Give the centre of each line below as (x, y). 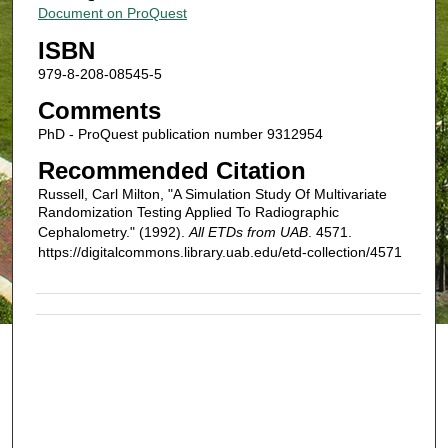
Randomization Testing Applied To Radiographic (188, 211)
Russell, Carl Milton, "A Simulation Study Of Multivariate (212, 193)
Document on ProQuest (112, 12)
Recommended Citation (171, 170)
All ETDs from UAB (248, 231)
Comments (99, 111)
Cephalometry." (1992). (113, 231)
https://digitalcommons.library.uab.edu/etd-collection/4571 (219, 251)
